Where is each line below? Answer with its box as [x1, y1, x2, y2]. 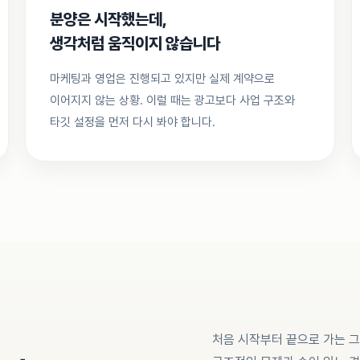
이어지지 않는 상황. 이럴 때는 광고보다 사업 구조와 [49, 93, 295, 108]
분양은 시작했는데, [49, 10, 167, 29]
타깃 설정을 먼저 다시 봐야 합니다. [49, 115, 215, 129]
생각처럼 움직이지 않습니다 [49, 34, 220, 53]
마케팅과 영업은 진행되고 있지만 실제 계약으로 [49, 72, 275, 86]
